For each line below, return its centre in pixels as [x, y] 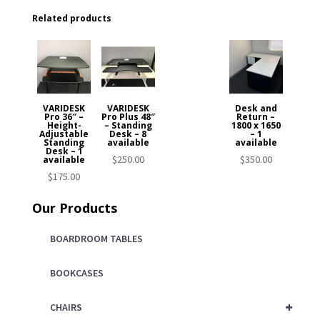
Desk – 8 [128, 134]
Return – [256, 116]
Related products [71, 19]
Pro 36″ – [64, 116]
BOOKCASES [76, 272]
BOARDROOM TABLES [96, 238]
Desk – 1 [64, 151]
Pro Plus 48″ [128, 116]
